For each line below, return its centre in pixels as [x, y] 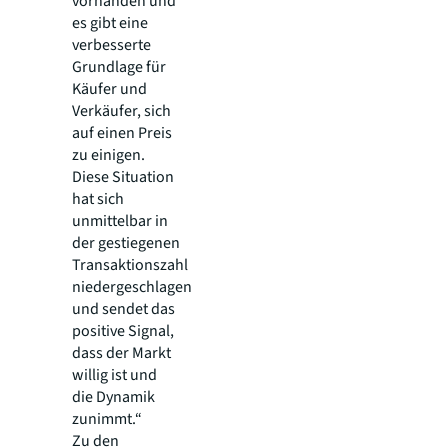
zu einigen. [108, 155]
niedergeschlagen [132, 287]
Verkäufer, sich [121, 111]
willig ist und [114, 375]
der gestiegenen [126, 243]
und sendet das [123, 309]
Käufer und [109, 89]
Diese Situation [123, 177]
